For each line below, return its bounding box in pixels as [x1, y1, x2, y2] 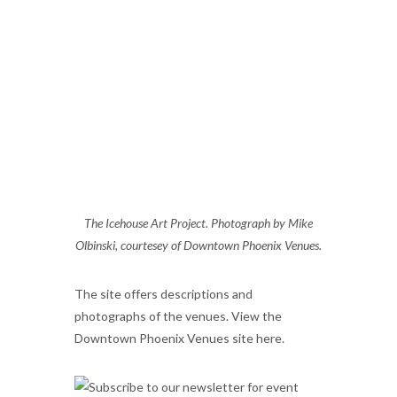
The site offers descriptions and [74, 286, 253, 301]
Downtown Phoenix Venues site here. [74, 331, 284, 346]
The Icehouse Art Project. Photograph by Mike [84, 215, 313, 230]
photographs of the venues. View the [74, 308, 282, 323]
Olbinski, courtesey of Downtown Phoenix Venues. [75, 237, 322, 253]
